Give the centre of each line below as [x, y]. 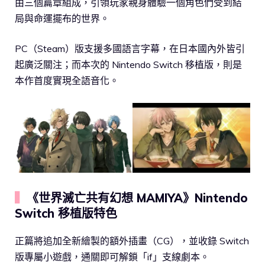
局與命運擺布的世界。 [62, 18]
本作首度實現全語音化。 [67, 80]
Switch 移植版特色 [66, 214]
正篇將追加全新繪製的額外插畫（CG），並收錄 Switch [132, 241]
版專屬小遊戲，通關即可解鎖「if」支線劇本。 [112, 257]
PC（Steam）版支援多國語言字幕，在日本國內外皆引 [130, 48]
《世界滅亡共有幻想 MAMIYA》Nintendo [137, 198]
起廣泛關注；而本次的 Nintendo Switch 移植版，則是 [128, 64]
